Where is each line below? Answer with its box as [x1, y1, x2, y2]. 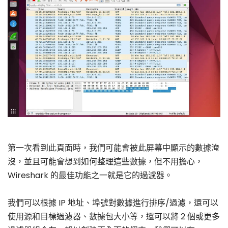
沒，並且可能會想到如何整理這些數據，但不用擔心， [8, 156, 203, 168]
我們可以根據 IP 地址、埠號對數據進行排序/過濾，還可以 [8, 197, 218, 209]
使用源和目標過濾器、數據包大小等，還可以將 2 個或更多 [8, 211, 220, 223]
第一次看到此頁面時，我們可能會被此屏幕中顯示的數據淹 [8, 142, 219, 154]
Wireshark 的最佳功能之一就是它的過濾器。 [8, 169, 173, 182]
